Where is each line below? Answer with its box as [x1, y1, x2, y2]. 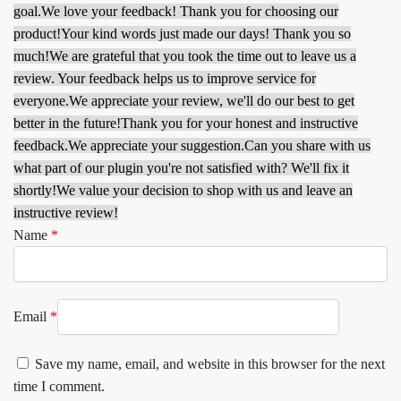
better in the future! [13, 115, 121, 131]
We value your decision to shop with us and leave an [56, 182, 353, 198]
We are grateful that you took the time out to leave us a [49, 47, 356, 64]
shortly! [13, 182, 56, 198]
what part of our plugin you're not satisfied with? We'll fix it [13, 159, 349, 175]
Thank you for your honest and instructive [121, 115, 358, 131]
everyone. [13, 92, 69, 108]
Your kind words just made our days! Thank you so [61, 25, 351, 41]
